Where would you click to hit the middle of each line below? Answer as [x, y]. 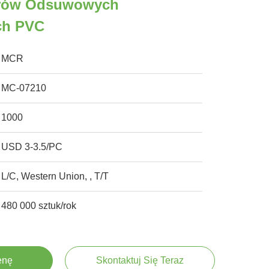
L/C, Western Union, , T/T [55, 176]
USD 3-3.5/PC [32, 147]
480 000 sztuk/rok [39, 206]
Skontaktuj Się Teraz [140, 260]
